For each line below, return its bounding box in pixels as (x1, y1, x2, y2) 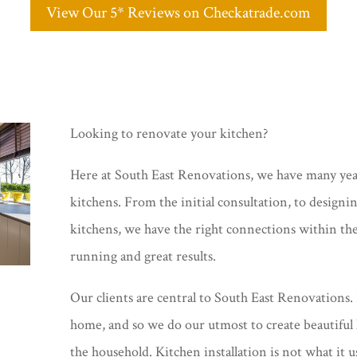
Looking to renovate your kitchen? (70, 124, 269, 143)
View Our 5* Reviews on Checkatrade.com (46, 2, 311, 23)
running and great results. (70, 246, 217, 265)
